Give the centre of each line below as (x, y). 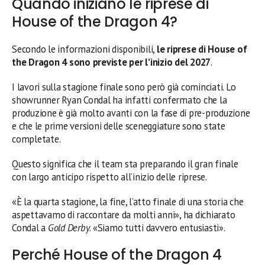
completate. (36, 139)
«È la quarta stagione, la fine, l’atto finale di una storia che (128, 201)
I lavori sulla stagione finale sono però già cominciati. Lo (124, 87)
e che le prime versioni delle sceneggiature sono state (119, 126)
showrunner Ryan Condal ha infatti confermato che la (119, 100)
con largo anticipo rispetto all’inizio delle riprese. (109, 177)
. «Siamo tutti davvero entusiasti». (157, 227)
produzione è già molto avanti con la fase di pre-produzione (131, 113)
